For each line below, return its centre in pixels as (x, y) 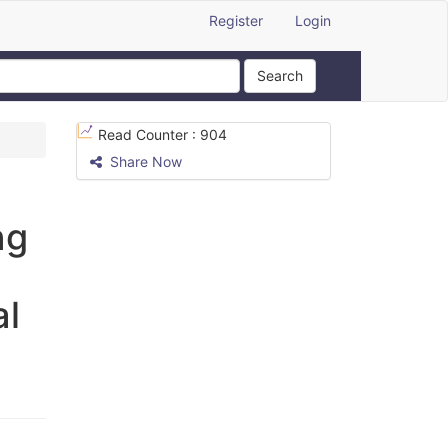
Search (280, 75)
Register (236, 20)
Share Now (144, 161)
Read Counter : (149, 134)
